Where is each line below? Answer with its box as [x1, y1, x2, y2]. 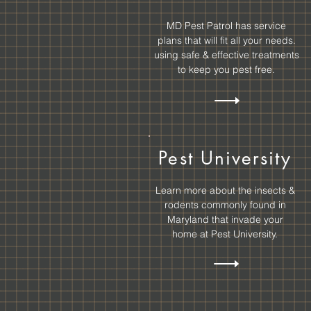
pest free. [233, 63, 275, 76]
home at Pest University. [172, 228, 278, 240]
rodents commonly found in [164, 199, 286, 211]
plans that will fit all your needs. [157, 34, 296, 47]
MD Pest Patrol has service [167, 19, 286, 32]
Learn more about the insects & [155, 184, 295, 196]
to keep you [178, 63, 233, 76]
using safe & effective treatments [153, 49, 299, 61]
